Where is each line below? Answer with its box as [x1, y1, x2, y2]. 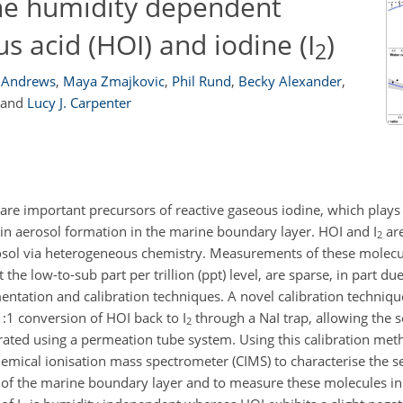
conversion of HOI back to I [14, 308, 186, 327]
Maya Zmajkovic [62, 72, 165, 90]
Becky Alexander [237, 72, 342, 90]
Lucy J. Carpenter [27, 94, 131, 112]
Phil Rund [171, 72, 231, 90]
